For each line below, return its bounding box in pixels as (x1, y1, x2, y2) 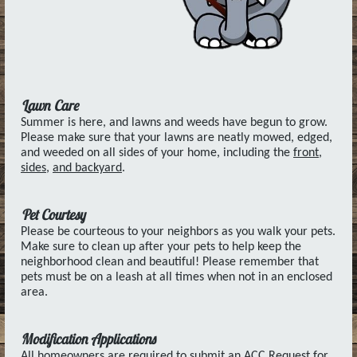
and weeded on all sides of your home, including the (21, 147, 293, 159)
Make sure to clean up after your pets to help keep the (21, 241, 301, 253)
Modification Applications (21, 330, 155, 348)
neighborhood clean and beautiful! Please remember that (21, 256, 319, 269)
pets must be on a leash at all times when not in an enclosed (21, 271, 332, 284)
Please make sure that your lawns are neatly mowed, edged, (21, 131, 332, 144)
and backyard (53, 162, 122, 175)
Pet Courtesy (21, 206, 85, 224)
